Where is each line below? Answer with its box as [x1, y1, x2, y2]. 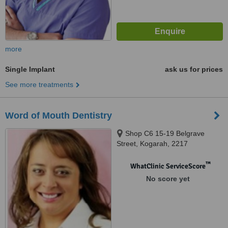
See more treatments [5, 80, 73, 89]
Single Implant [5, 65, 55, 73]
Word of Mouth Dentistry [5, 110, 112, 121]
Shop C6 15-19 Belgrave [125, 129, 205, 137]
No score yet [146, 175, 190, 183]
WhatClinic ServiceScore [130, 162, 206, 170]
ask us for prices [165, 65, 223, 73]
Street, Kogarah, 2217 [117, 139, 188, 148]
